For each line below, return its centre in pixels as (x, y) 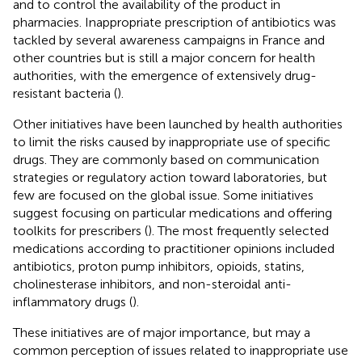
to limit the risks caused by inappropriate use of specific (172, 141)
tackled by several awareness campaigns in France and (169, 40)
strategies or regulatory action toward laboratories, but (170, 177)
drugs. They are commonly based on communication (166, 159)
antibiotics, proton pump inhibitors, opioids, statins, (159, 266)
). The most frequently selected (238, 230)
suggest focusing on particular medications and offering (173, 213)
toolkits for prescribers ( (80, 230)
